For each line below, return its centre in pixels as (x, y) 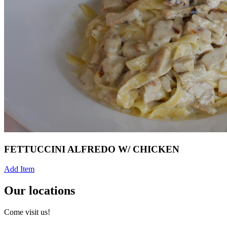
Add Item (19, 169)
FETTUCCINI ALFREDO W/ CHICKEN (92, 149)
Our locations (40, 190)
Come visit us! (27, 212)
